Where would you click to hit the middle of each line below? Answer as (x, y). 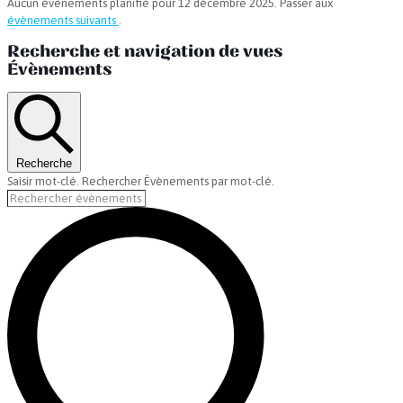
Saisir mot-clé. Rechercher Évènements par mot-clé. (141, 181)
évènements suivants (63, 20)
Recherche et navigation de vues (145, 51)
